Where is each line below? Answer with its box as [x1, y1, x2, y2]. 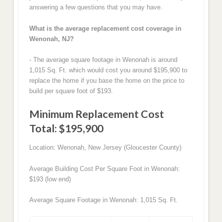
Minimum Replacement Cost [29, 108, 164, 120]
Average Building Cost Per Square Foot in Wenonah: [29, 165, 180, 172]
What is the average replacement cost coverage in [29, 24, 181, 32]
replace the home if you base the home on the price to [29, 77, 184, 85]
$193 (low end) [29, 175, 71, 183]
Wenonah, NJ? [29, 35, 74, 43]
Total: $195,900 [29, 122, 103, 135]
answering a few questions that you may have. [29, 3, 163, 11]
